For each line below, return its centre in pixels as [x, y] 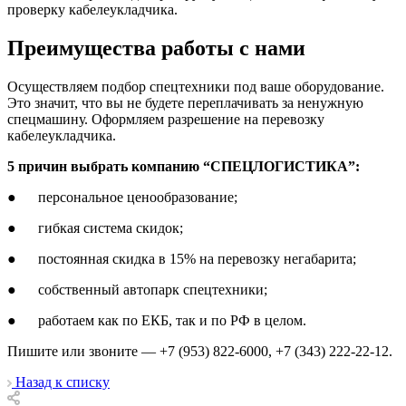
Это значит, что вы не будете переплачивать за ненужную [185, 102]
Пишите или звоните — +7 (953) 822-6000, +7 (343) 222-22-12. [200, 351]
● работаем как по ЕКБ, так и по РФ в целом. [157, 320]
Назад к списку [63, 382]
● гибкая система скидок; [95, 227]
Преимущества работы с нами [156, 48]
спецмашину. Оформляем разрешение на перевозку [166, 119]
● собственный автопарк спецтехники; [137, 289]
